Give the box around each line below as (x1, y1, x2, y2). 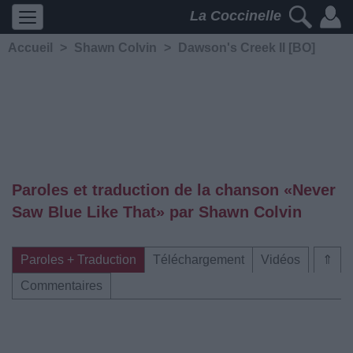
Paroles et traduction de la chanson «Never (12, 181, 336, 199)
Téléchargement (153, 253, 244, 266)
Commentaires (20, 279, 102, 292)
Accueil (8, 41, 53, 54)
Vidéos (261, 253, 300, 266)
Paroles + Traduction (20, 253, 136, 266)
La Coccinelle (190, 8, 285, 24)
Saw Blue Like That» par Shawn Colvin (12, 203, 302, 221)
